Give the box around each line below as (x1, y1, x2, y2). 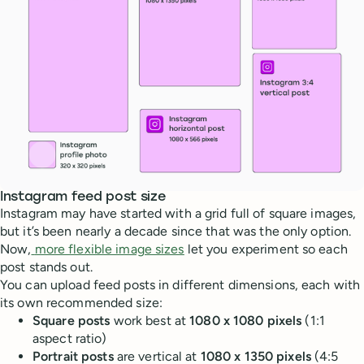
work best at (110, 313, 190, 328)
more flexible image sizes (34, 241, 184, 257)
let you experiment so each (184, 241, 348, 257)
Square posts (32, 313, 110, 328)
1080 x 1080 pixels (189, 313, 302, 328)
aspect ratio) (32, 331, 107, 346)
